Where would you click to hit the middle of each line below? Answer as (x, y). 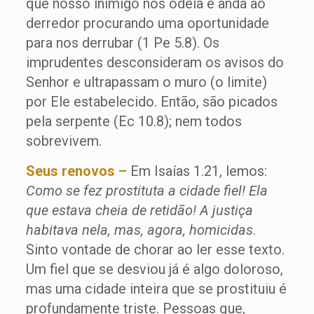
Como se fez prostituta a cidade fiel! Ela (146, 191)
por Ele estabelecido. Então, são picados (151, 102)
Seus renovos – (76, 171)
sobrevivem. (63, 141)
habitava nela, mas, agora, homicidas (139, 230)
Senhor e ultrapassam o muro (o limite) (146, 82)
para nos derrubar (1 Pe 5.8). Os (122, 43)
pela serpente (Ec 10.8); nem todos (134, 122)
